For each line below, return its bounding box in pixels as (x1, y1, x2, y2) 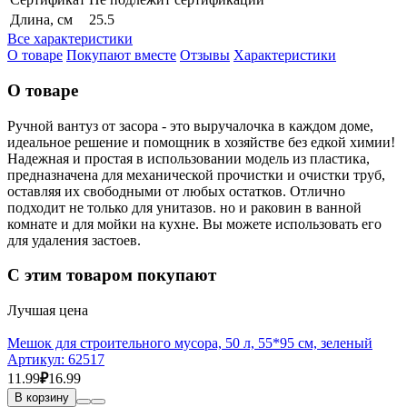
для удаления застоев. (7, 232, 141, 248)
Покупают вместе (66, 47, 176, 64)
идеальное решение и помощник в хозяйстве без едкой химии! (7, 134, 395, 150)
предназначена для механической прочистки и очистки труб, (7, 166, 385, 183)
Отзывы (180, 47, 230, 64)
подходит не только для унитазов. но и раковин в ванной (7, 199, 362, 215)
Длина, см (10, 12, 73, 28)
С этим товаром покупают (7, 265, 216, 285)
